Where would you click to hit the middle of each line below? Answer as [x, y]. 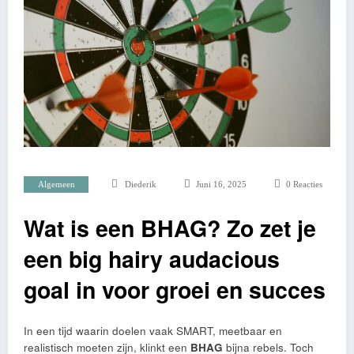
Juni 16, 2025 [221, 184]
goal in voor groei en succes [175, 289]
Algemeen [56, 184]
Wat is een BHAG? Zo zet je [170, 228]
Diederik [141, 184]
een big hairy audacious [152, 258]
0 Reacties [304, 184]
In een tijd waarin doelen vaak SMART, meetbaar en [153, 331]
